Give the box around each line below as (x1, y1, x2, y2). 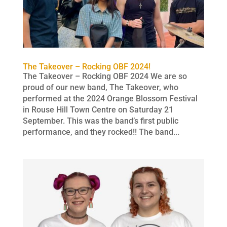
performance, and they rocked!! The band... (22, 127, 179, 137)
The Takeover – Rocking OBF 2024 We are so (22, 71, 187, 82)
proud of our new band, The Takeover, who (22, 83, 178, 93)
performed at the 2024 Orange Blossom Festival (22, 94, 198, 104)
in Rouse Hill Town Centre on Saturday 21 (22, 105, 173, 115)
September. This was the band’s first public (22, 116, 178, 126)
